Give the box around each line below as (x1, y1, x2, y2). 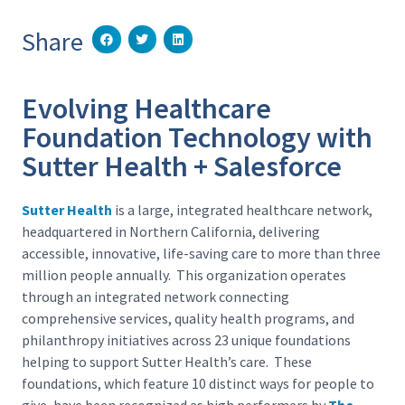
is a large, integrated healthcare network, (112, 200, 372, 219)
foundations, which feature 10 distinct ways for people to (22, 373, 374, 392)
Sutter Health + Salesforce (22, 147, 342, 184)
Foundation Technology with (22, 118, 372, 155)
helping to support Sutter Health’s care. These (22, 352, 312, 371)
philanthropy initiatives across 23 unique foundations (22, 330, 351, 349)
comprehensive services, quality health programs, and (22, 308, 354, 327)
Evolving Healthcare (22, 89, 271, 127)
